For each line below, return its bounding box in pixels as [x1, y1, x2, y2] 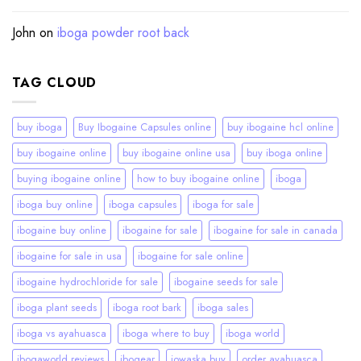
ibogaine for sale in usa [17, 248, 122, 264]
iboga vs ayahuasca [17, 326, 106, 342]
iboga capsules [109, 197, 176, 213]
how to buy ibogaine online [137, 171, 259, 187]
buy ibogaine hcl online [227, 119, 334, 135]
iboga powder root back [57, 23, 189, 42]
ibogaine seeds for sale [174, 274, 278, 290]
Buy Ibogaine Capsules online [78, 119, 211, 135]
